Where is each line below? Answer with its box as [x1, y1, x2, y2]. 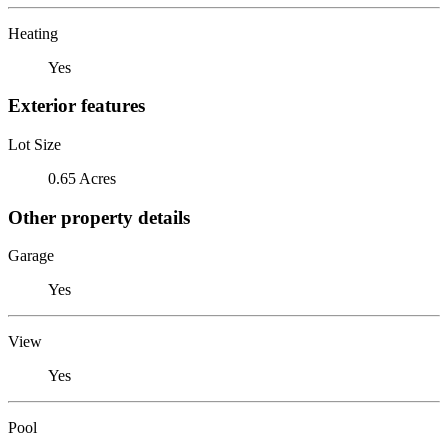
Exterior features [8, 95, 145, 117]
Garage [8, 247, 54, 265]
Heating [8, 24, 58, 42]
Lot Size [8, 135, 61, 153]
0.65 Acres [48, 169, 116, 187]
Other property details [8, 206, 190, 228]
